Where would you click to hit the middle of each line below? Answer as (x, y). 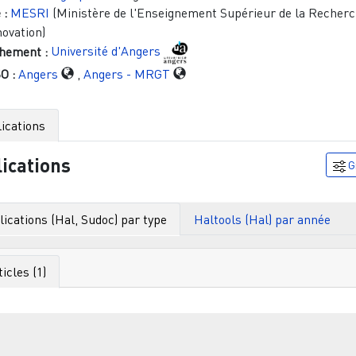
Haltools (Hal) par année (262, 219)
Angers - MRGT (126, 74)
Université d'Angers (105, 51)
